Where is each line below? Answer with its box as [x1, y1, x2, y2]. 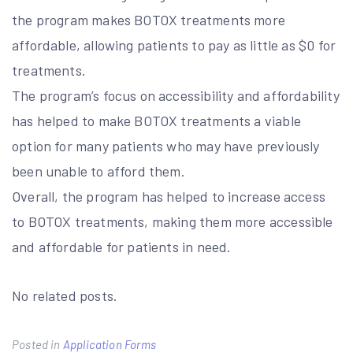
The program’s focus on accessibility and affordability [12, 87, 340, 104]
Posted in [12, 337, 63, 351]
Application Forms [62, 337, 156, 351]
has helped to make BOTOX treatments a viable [12, 112, 301, 129]
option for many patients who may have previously [12, 137, 320, 154]
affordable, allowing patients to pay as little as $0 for [12, 36, 336, 54]
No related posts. [12, 287, 118, 304]
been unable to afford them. [12, 162, 185, 180]
